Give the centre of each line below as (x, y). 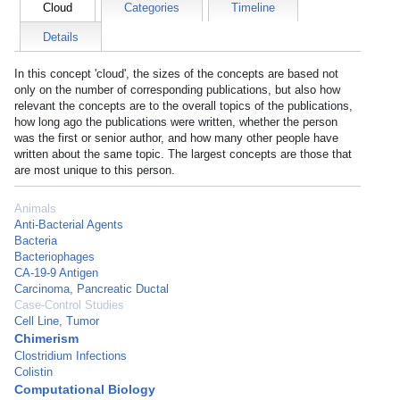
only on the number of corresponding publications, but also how (177, 90)
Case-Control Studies (69, 305)
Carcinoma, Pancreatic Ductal (92, 289)
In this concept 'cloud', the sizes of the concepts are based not (176, 74)
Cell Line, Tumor (57, 321)
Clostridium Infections (71, 356)
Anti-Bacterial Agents (69, 225)
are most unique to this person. (95, 170)
